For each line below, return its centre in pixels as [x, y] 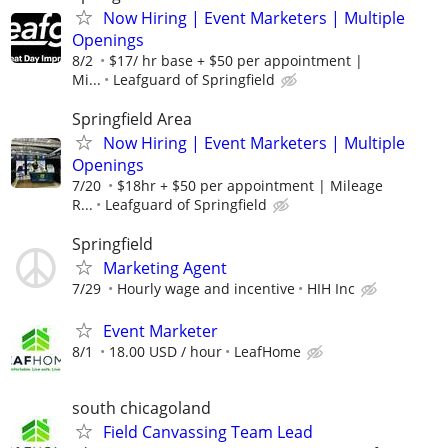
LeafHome [267, 351]
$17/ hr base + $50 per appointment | [236, 60]
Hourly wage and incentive [206, 289]
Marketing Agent [165, 268]
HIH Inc [331, 289]
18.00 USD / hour [165, 351]
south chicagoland [141, 407]
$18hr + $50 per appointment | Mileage [250, 186]
